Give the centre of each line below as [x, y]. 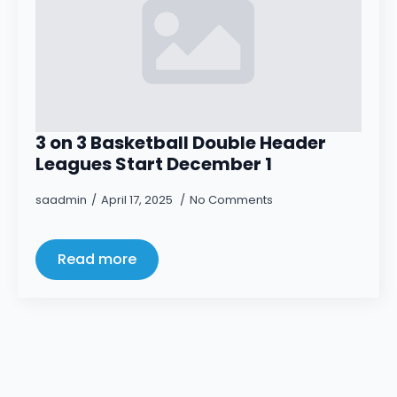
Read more [97, 259]
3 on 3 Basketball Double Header [181, 143]
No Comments [231, 200]
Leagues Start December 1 [154, 164]
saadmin [61, 200]
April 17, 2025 [138, 200]
